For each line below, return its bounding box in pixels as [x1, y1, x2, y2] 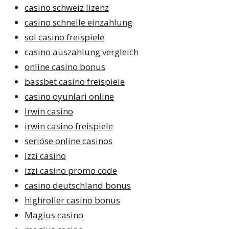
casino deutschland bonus [25, 179, 131, 191]
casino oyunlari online [25, 90, 114, 102]
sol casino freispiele [25, 31, 104, 43]
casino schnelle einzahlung [25, 16, 132, 28]
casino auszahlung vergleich [25, 45, 139, 58]
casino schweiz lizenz [25, 1, 109, 13]
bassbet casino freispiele [25, 75, 125, 87]
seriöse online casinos [25, 134, 112, 147]
